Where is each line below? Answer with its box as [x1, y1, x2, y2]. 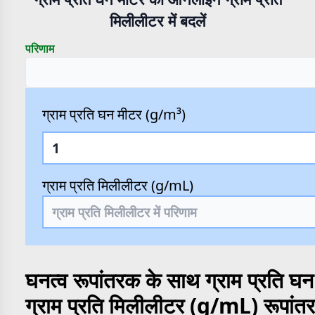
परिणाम [25, 41, 54, 56]
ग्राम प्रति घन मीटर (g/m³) [42, 105, 186, 124]
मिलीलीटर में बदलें [110, 10, 205, 32]
